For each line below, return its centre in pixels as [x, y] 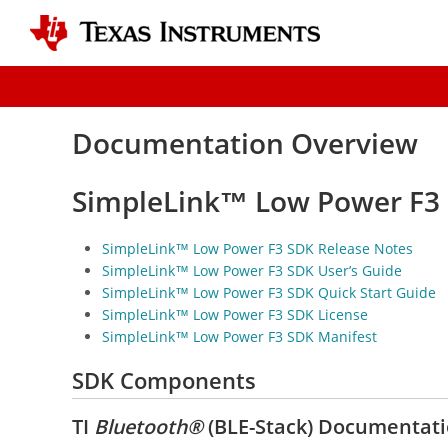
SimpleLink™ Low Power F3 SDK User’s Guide [252, 271]
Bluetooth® [148, 426]
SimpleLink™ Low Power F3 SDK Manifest [239, 337]
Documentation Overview [245, 143]
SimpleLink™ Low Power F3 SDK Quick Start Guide [269, 293]
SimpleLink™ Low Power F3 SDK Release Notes [257, 249]
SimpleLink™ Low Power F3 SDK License [235, 315]
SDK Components [164, 381]
